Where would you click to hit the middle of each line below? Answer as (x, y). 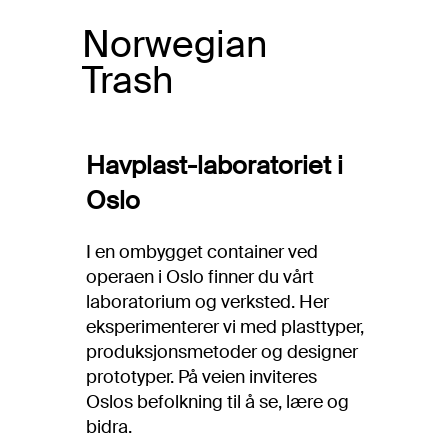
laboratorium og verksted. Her (207, 302)
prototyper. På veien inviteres (201, 377)
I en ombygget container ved (202, 252)
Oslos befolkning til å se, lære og (217, 402)
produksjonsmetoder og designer (222, 352)
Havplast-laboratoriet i (214, 165)
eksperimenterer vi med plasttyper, (225, 327)
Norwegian (174, 45)
